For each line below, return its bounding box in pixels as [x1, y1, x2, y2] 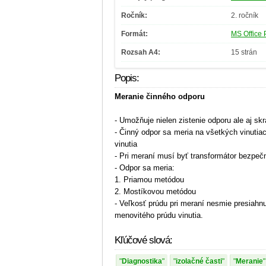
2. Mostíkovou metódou [115, 187, 196, 197]
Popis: [115, 72, 139, 84]
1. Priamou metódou [115, 175, 184, 185]
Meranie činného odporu [115, 92, 205, 102]
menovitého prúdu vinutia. [115, 211, 203, 220]
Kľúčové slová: [115, 235, 172, 246]
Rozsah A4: [121, 48, 160, 57]
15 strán [231, 48, 257, 57]
